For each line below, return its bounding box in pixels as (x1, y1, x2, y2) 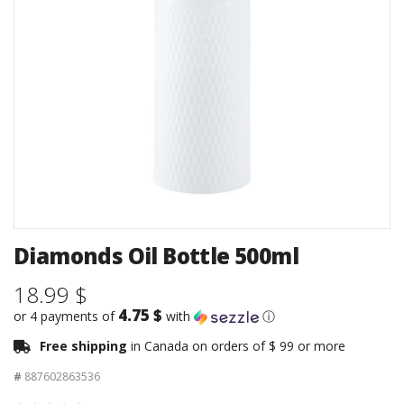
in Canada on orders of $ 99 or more (131, 337, 345, 355)
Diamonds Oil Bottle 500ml (14, 241, 298, 271)
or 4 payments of (14, 308, 118, 326)
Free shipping (40, 337, 131, 355)
